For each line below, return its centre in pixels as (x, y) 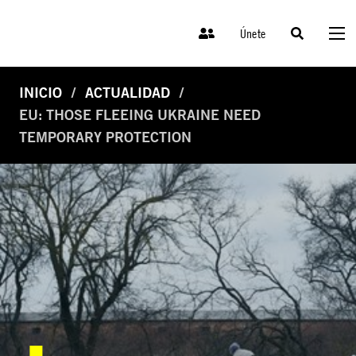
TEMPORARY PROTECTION (105, 137)
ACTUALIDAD (128, 93)
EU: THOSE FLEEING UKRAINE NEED (140, 115)
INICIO (41, 93)
